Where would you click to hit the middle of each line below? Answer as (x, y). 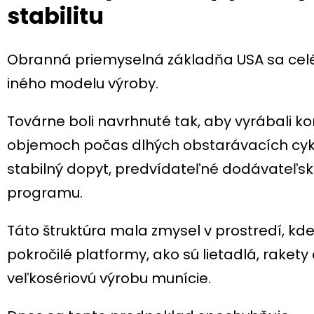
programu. (45, 192)
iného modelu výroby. (83, 83)
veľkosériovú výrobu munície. (109, 278)
